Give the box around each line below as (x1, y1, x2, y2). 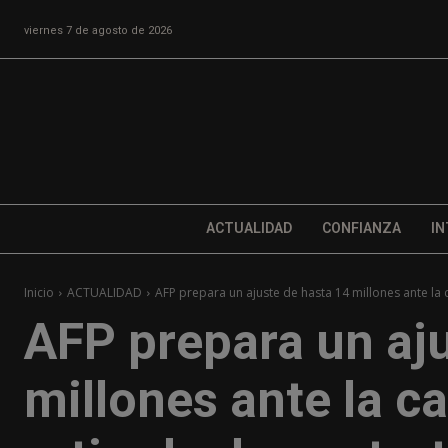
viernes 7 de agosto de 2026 (24, 23, 172, 37)
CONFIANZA (321, 220, 401, 237)
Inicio (24, 284, 54, 302)
